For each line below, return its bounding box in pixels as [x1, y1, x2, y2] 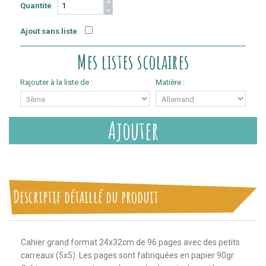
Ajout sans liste [20, 27, 77, 36]
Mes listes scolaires [77, 48, 189, 75]
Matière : [156, 78, 185, 87]
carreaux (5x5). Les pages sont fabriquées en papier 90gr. [21, 251, 235, 260]
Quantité [20, 1, 52, 10]
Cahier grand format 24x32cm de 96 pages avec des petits [21, 237, 240, 247]
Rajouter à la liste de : [20, 78, 93, 87]
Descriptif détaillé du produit [13, 186, 159, 207]
